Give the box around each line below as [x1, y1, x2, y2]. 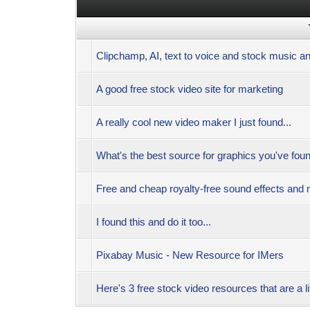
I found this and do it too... [96, 215, 212, 228]
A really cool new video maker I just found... [96, 116, 292, 128]
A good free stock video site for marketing [96, 82, 284, 95]
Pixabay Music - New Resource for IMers [96, 248, 284, 261]
